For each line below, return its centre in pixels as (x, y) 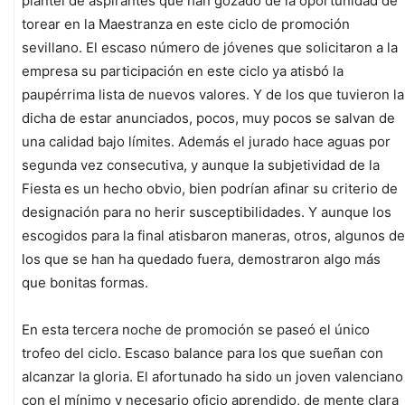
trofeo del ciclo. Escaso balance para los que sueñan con (202, 353)
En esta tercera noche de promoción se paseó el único (196, 330)
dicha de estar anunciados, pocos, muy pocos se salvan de (208, 118)
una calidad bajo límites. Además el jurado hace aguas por (206, 142)
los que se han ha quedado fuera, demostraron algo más (201, 259)
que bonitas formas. (85, 283)
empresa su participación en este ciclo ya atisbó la (183, 71)
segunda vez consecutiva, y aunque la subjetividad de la (201, 165)
